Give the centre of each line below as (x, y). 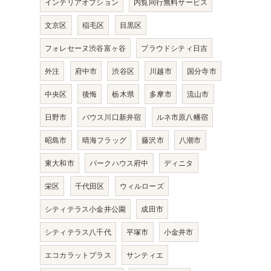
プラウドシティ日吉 (175, 48)
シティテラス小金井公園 (86, 209)
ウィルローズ (142, 186)
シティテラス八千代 (78, 232)
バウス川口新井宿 (112, 117)
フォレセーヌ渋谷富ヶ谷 (86, 48)
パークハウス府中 (119, 163)
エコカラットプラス (78, 255)
